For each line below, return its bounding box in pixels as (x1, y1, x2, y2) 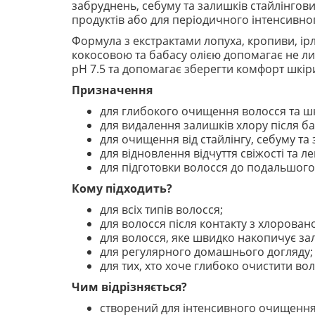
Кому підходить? (72, 181, 172, 196)
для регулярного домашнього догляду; (100, 244, 313, 259)
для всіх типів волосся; (100, 202, 223, 217)
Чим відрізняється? (72, 279, 187, 295)
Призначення (72, 82, 153, 98)
